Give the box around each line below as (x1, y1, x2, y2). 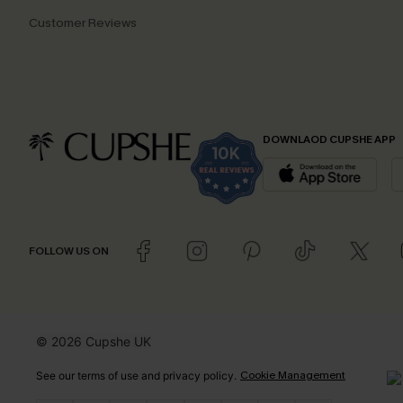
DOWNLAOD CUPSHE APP (263, 132, 396, 147)
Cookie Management (240, 368, 345, 382)
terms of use (77, 369, 139, 382)
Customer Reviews (29, 14, 137, 31)
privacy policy (163, 369, 234, 382)
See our (36, 369, 77, 382)
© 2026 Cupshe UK (36, 334, 151, 349)
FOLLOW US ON (29, 244, 109, 258)
